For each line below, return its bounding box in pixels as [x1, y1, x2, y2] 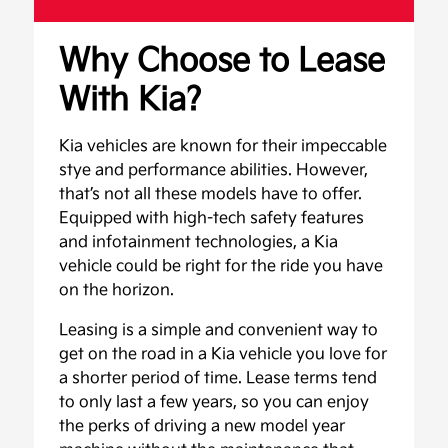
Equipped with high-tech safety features [59, 209, 365, 228]
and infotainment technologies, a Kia [59, 233, 339, 252]
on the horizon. [59, 281, 175, 300]
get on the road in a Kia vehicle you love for [59, 345, 388, 364]
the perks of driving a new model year [59, 417, 346, 436]
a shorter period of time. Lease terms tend [59, 369, 378, 388]
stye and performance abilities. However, [59, 161, 369, 180]
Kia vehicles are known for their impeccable [59, 137, 388, 156]
